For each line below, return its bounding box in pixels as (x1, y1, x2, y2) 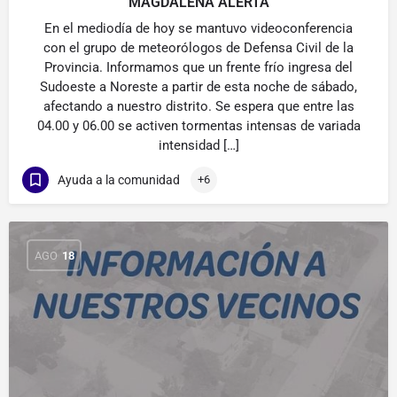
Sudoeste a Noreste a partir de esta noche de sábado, (40, 79, 357, 95)
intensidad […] (158, 137, 239, 153)
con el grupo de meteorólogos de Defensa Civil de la (43, 40, 354, 56)
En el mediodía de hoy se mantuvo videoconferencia (44, 20, 353, 36)
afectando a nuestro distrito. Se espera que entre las (43, 98, 354, 114)
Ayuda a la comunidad (58, 172, 180, 187)
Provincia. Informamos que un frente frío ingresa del (44, 59, 353, 75)
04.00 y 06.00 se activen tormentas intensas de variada (36, 118, 361, 134)
